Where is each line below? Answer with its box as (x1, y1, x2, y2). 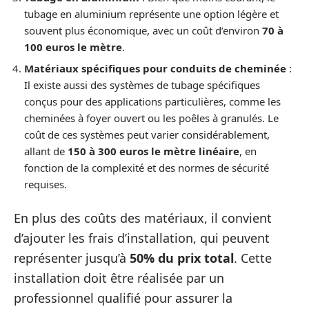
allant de (24, 144, 68, 158)
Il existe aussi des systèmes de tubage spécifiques (24, 78, 260, 92)
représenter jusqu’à (14, 249, 130, 266)
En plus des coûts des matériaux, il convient (14, 209, 272, 226)
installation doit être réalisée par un (14, 269, 224, 286)
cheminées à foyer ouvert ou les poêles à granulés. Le (24, 111, 279, 125)
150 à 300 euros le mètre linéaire (68, 144, 239, 158)
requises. (24, 177, 67, 191)
